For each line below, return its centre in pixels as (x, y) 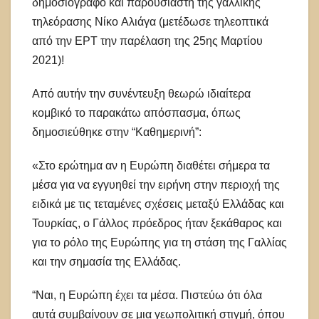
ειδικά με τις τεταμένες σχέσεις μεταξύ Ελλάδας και (158, 204)
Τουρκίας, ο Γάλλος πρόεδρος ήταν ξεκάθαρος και (157, 224)
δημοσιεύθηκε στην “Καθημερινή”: (118, 132)
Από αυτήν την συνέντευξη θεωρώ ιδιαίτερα (141, 94)
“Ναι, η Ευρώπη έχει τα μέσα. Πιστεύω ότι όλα (147, 296)
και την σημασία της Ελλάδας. (108, 262)
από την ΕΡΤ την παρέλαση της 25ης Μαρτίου (147, 41)
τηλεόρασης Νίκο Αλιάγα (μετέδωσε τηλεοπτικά (150, 22)
